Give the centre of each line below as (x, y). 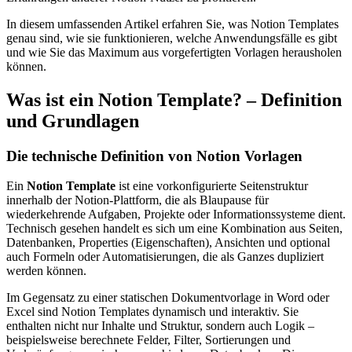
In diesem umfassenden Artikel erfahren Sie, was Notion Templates (172, 24)
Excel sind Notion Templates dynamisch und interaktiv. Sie (152, 312)
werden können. (46, 271)
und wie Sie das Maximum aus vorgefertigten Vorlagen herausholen (174, 52)
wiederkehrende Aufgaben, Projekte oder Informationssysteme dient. (176, 214)
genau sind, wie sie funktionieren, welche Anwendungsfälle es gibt (172, 38)
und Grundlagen (73, 121)
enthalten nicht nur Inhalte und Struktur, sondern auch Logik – (160, 326)
